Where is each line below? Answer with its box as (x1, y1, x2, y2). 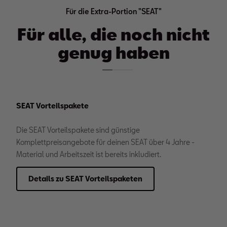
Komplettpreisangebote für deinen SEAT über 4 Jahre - (16, 138, 195, 146)
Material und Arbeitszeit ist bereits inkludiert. (16, 150, 161, 159)
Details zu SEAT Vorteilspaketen (28, 174, 142, 183)
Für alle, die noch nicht (17, 24, 210, 44)
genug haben (57, 43, 170, 62)
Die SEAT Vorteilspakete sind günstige (16, 126, 140, 134)
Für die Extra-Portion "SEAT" (65, 7, 162, 16)
